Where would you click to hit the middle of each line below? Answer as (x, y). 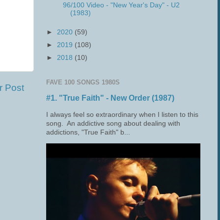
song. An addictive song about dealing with (113, 123)
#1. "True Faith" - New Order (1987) (110, 98)
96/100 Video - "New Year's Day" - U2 (121, 5)
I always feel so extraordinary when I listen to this (122, 114)
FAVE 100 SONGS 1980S (83, 82)
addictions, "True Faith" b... (88, 132)
